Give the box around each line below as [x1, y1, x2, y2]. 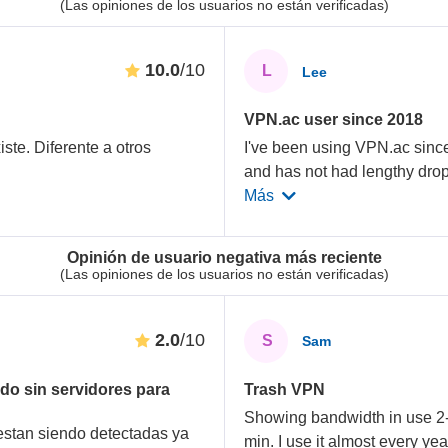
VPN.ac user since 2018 [244, 111, 424, 129]
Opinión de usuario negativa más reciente [66, 248, 382, 266]
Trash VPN [244, 380, 326, 398]
